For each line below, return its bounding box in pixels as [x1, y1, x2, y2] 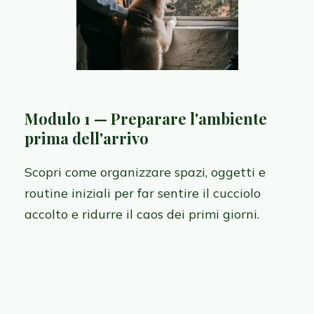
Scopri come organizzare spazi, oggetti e [25, 164, 266, 181]
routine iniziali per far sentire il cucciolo [25, 185, 261, 202]
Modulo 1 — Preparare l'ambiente [25, 108, 267, 130]
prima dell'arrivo [25, 128, 149, 149]
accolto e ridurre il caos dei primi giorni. [25, 206, 259, 223]
